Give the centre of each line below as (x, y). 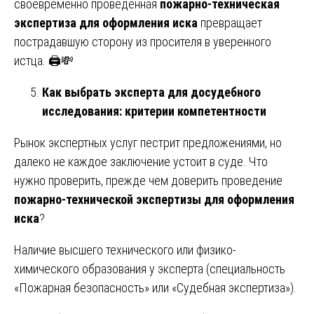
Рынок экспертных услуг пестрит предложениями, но (148, 142)
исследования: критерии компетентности (154, 111)
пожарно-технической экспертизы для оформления (154, 199)
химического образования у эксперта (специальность (150, 268)
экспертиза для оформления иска (106, 22)
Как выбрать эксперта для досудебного (151, 92)
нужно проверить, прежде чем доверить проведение (148, 180)
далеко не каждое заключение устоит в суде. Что (141, 161)
